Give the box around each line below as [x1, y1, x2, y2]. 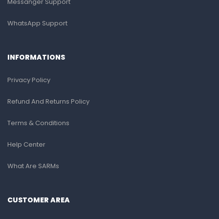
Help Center [7, 139, 45, 149]
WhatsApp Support [7, 18, 67, 28]
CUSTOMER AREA [7, 195, 70, 205]
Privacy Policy [7, 75, 50, 85]
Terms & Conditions [7, 118, 69, 128]
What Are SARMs [7, 161, 59, 171]
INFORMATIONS [7, 52, 65, 62]
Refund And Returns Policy [7, 96, 89, 106]
